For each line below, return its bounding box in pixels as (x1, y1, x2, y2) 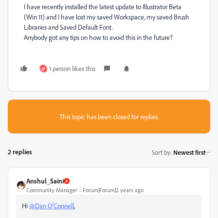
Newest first (173, 148, 205, 156)
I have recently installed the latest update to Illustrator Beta (24, 2, 182, 11)
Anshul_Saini (26, 177, 64, 185)
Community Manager (26, 186, 77, 194)
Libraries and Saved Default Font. (24, 23, 114, 31)
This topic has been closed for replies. (59, 112, 159, 121)
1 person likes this (49, 64, 95, 73)
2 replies (8, 147, 32, 156)
